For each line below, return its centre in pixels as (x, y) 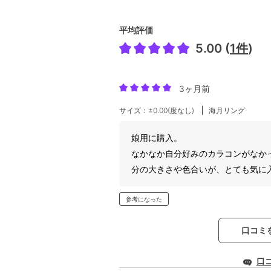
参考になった (144, 199)
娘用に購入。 (157, 137)
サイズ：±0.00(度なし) (157, 110)
